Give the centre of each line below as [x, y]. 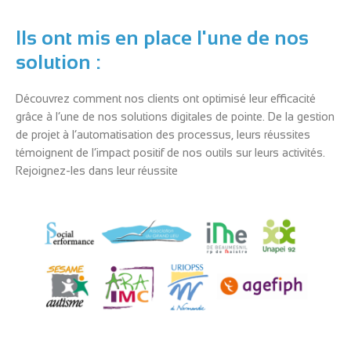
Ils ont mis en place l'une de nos [162, 38]
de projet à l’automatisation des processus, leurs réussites [163, 135]
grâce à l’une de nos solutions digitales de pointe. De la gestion [175, 117]
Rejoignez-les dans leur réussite [97, 171]
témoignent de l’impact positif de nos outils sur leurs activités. [170, 153]
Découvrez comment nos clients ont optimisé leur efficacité [166, 99]
